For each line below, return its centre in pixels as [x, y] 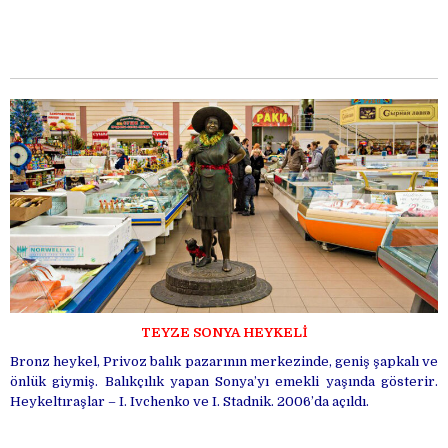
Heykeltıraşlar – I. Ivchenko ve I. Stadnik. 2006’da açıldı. [189, 401]
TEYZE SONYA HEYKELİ [224, 332]
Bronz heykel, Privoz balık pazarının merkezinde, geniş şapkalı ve [224, 361]
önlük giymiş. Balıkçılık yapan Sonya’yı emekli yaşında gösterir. [224, 381]
